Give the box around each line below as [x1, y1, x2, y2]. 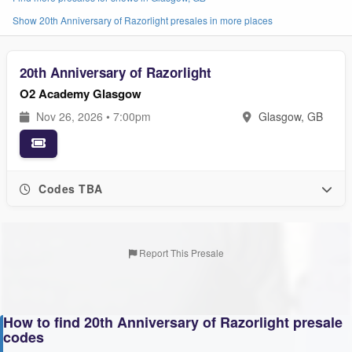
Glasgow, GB [255, 108, 323, 124]
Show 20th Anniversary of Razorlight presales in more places [13, 13, 273, 27]
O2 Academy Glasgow [20, 85, 141, 102]
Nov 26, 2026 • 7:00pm [33, 108, 151, 124]
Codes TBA [35, 181, 103, 196]
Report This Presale [136, 246, 224, 259]
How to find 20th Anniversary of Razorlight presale [3, 312, 343, 332]
